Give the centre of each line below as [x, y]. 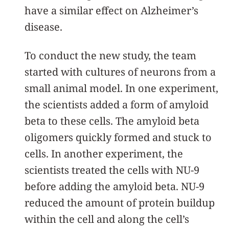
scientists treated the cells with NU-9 [112, 170]
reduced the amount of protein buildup [120, 202]
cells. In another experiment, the [104, 153]
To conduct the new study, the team [110, 55]
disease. [43, 27]
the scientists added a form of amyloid [117, 104]
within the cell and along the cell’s [107, 219]
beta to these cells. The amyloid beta [112, 121]
